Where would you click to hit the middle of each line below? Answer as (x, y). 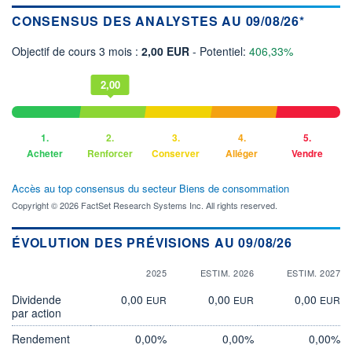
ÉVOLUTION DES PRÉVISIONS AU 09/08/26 (152, 242)
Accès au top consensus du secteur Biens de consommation (150, 188)
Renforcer (110, 153)
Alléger (242, 153)
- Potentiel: (221, 51)
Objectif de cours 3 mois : (77, 51)
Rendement (41, 338)
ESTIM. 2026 (227, 272)
